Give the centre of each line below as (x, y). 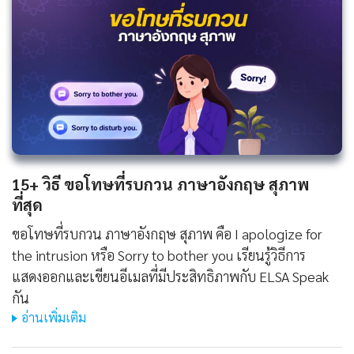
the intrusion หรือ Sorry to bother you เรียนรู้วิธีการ (159, 255)
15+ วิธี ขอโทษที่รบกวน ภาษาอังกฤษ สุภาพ (160, 185)
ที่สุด (27, 205)
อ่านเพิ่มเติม (54, 318)
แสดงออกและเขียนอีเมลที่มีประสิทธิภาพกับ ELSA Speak (170, 277)
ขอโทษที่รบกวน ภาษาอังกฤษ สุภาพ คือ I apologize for (167, 234)
